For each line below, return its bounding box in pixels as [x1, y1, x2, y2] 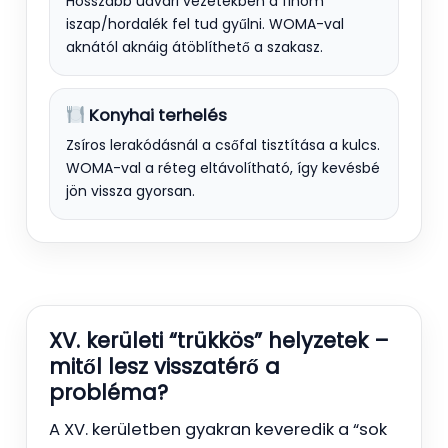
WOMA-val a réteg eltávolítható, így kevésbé [66, 157, 380, 178]
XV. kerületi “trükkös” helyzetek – [49, 325, 389, 355]
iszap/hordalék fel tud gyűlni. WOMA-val [66, 13, 344, 34]
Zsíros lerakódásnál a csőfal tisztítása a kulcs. [66, 134, 380, 155]
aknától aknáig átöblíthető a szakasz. [66, 36, 323, 57]
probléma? [49, 377, 168, 407]
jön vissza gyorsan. [66, 180, 195, 201]
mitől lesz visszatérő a [49, 351, 280, 381]
